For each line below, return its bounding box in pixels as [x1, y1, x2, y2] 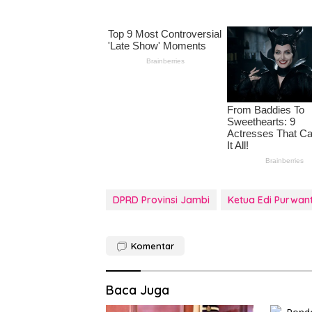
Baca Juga [106, 282, 169, 299]
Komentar [131, 240, 174, 252]
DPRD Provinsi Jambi [113, 194, 210, 207]
